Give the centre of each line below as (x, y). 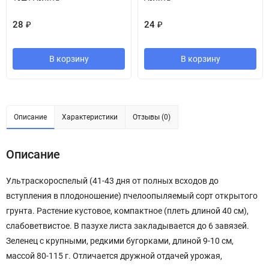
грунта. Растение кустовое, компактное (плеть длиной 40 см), (127, 211)
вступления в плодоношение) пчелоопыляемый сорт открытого (132, 196)
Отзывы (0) (152, 117)
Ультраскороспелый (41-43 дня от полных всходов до (112, 181)
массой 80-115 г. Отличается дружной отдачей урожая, (114, 256)
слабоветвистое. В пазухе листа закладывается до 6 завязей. (128, 226)
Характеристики (90, 117)
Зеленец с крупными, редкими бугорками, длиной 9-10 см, (120, 241)
